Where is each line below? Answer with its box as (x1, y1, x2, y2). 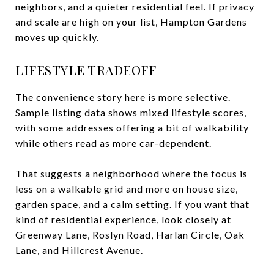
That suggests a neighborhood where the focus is (15, 167, 248, 179)
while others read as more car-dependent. (15, 136, 212, 149)
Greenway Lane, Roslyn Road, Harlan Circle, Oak (15, 228, 245, 240)
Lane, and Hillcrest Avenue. (15, 243, 143, 256)
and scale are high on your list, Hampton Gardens (15, 15, 247, 28)
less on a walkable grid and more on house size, (15, 182, 238, 194)
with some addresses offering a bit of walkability (15, 121, 249, 133)
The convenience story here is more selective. (15, 91, 231, 103)
